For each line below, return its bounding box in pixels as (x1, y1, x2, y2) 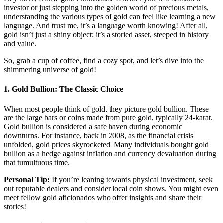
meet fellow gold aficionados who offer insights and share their (4, 193, 201, 202)
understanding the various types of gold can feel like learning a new (4, 12, 216, 21)
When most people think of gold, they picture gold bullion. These (4, 104, 209, 113)
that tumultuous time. (4, 158, 70, 167)
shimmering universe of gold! (4, 65, 96, 74)
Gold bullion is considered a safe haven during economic (4, 122, 182, 131)
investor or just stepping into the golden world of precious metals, (4, 3, 209, 12)
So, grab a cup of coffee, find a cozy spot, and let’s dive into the (4, 56, 204, 65)
